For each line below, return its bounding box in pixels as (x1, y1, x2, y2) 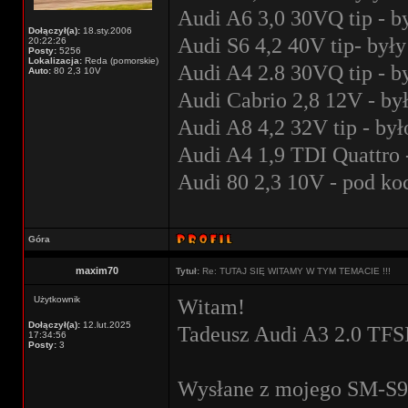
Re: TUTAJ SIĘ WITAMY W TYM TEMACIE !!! (199, 266, 391, 276)
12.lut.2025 (80, 320, 131, 330)
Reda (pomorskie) (82, 56, 158, 66)
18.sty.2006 (80, 25, 132, 36)
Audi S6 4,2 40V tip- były (178, 33, 406, 57)
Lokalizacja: (28, 56, 82, 66)
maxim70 (75, 265, 118, 276)
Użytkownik (34, 294, 80, 304)
